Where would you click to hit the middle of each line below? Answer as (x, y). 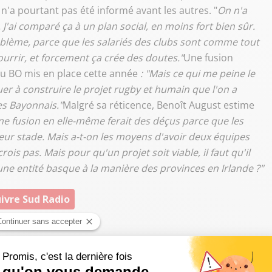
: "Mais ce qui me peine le (198, 73)
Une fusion (208, 58)
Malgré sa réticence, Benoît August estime (158, 105)
